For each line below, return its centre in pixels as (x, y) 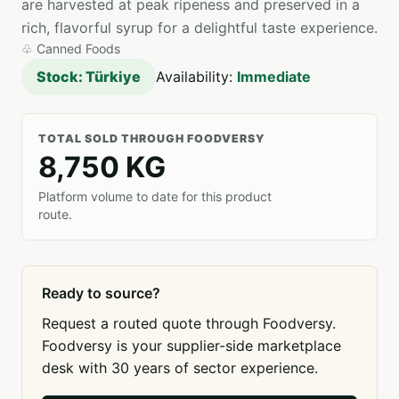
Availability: (196, 77)
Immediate (274, 77)
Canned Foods (78, 49)
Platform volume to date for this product (155, 196)
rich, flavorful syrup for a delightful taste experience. (199, 28)
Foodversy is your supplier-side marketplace (191, 346)
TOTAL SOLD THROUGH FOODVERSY (152, 138)
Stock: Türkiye (89, 77)
